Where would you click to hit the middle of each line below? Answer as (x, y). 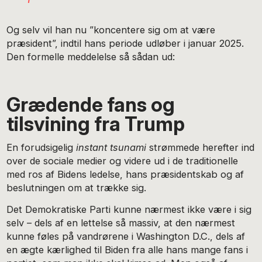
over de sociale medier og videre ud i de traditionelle (123, 161)
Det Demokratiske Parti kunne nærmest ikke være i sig (129, 210)
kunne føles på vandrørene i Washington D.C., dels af (126, 237)
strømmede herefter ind (201, 148)
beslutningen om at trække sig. (77, 188)
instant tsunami (111, 148)
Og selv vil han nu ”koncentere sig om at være (111, 30)
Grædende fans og (91, 104)
